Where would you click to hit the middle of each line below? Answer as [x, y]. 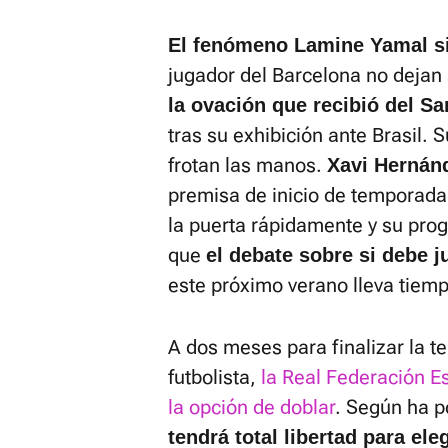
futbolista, [214, 377]
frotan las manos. [247, 165]
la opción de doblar [251, 407]
